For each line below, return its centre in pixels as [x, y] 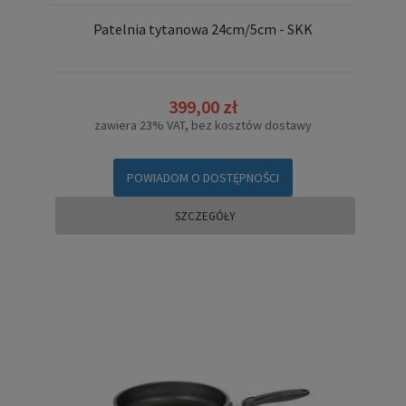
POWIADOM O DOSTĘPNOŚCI [203, 178]
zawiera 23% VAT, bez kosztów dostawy [203, 126]
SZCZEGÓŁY [205, 217]
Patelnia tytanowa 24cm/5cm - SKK [203, 29]
